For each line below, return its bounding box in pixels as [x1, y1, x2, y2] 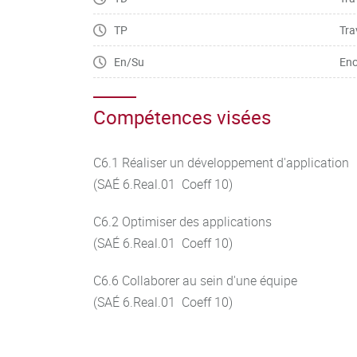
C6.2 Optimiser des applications [93, 213, 272, 230]
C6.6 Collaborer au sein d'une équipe [93, 272, 297, 289]
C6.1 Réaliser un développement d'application [93, 154, 349, 171]
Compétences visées [93, 104, 271, 130]
